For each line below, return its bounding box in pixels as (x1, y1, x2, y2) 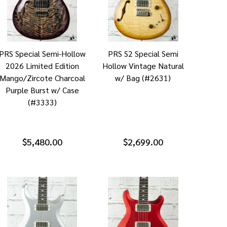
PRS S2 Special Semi (107, 48, 178, 59)
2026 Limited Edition (5, 60, 79, 71)
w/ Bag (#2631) (115, 72, 171, 84)
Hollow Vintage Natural (102, 60, 184, 71)
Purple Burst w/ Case (5, 85, 79, 96)
